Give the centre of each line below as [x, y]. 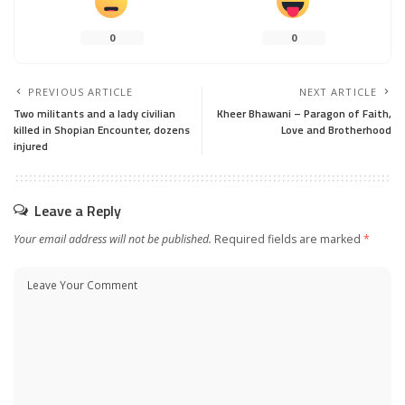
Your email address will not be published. [113, 239]
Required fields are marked [289, 239]
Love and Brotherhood [336, 129]
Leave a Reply [78, 210]
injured [31, 146]
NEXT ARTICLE [338, 91]
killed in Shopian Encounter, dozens [102, 129]
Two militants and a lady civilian [94, 113]
